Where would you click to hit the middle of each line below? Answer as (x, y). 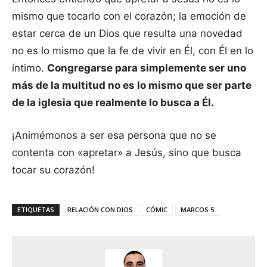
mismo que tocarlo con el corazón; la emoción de (129, 16)
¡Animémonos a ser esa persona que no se (114, 135)
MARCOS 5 (197, 209)
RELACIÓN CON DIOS (100, 209)
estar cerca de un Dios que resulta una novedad (127, 33)
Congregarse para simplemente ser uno (147, 68)
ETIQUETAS (36, 209)
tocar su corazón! (53, 170)
